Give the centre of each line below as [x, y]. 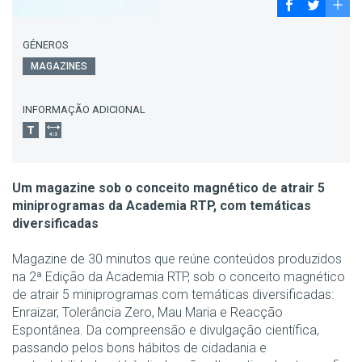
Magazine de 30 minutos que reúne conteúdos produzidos [177, 259]
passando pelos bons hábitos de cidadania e [139, 347]
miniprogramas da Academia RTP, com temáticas [162, 205]
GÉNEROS [46, 44]
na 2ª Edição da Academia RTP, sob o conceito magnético [179, 276]
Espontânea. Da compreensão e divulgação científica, [166, 330]
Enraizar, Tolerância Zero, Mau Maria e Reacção [147, 312]
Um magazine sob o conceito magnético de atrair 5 [168, 187]
